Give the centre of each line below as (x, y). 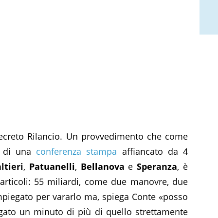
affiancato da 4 (152, 151)
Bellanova (102, 166)
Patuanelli (52, 166)
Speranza (157, 166)
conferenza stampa (77, 151)
